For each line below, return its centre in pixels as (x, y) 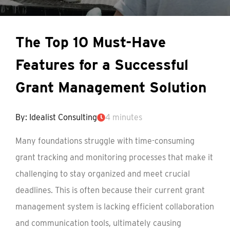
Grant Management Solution (111, 87)
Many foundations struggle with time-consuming (105, 141)
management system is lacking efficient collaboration (115, 207)
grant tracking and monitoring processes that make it (114, 157)
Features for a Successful (102, 65)
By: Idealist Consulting (56, 117)
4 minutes (124, 117)
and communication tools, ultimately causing (98, 223)
